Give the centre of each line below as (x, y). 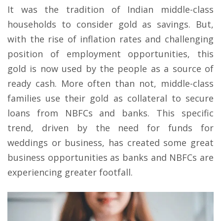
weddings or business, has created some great (110, 142)
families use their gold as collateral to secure (110, 98)
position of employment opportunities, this (110, 54)
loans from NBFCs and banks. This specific (110, 113)
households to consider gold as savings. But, (110, 24)
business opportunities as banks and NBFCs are (110, 157)
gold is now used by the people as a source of (110, 68)
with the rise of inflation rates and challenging (110, 39)
